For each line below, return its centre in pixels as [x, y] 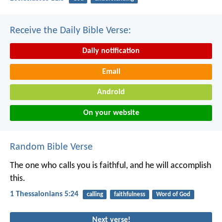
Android [111, 92]
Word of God [173, 194]
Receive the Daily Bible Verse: [70, 31]
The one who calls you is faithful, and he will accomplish [111, 166]
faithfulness [129, 194]
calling [95, 194]
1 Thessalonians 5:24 [44, 194]
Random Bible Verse [51, 147]
